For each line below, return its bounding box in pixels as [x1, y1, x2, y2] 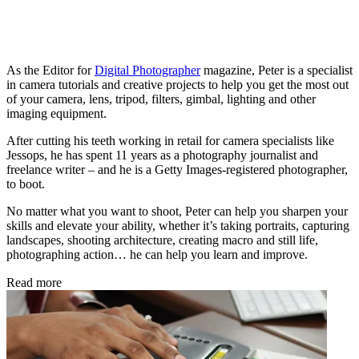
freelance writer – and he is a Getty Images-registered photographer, [6, 162, 348, 176]
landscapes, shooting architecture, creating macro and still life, [6, 232, 318, 247]
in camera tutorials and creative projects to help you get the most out [6, 77, 349, 91]
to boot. [6, 176, 45, 191]
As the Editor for [6, 63, 95, 77]
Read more [6, 275, 62, 289]
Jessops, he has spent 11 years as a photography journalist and [6, 147, 318, 162]
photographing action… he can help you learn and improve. [6, 247, 308, 261]
